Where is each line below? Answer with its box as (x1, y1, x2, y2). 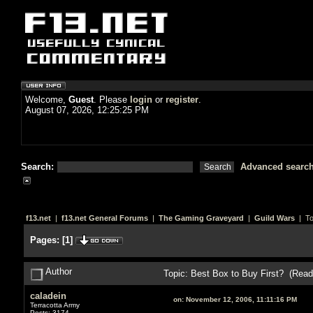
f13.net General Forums (61, 214, 148, 222)
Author (43, 265, 72, 277)
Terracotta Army (29, 300, 80, 309)
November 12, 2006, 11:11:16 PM (183, 295, 297, 303)
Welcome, (25, 94, 68, 105)
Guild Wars (254, 214, 295, 222)
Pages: (29, 235, 59, 245)
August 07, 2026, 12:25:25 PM (25, 105, 149, 115)
